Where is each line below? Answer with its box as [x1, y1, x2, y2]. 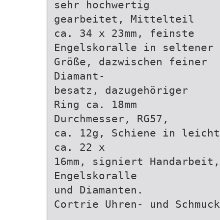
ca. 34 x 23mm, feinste [54, 27, 194, 39]
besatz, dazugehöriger [54, 84, 188, 96]
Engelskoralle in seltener [54, 41, 214, 54]
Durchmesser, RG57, [54, 112, 169, 125]
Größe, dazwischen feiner [54, 55, 207, 68]
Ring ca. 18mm [54, 98, 137, 110]
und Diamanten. [54, 184, 143, 196]
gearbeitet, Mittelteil [54, 13, 194, 25]
